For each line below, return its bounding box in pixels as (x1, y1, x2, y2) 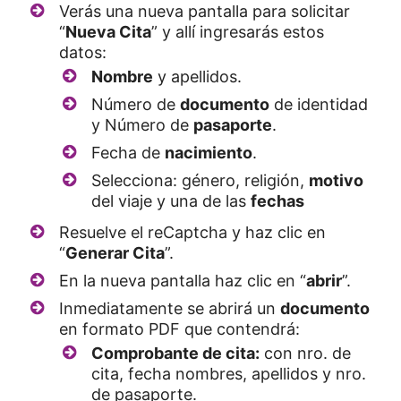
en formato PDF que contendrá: (59, 319, 300, 338)
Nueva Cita (65, 21, 151, 41)
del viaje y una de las (91, 191, 251, 210)
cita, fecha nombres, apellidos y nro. (91, 363, 366, 383)
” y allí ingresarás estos (151, 21, 324, 41)
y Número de (91, 115, 193, 134)
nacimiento (165, 142, 252, 162)
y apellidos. (153, 66, 242, 86)
